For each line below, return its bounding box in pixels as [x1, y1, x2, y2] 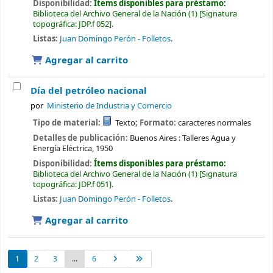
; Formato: [135, 117, 179, 129]
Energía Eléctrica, [32, 142, 94, 154]
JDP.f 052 [78, 18, 109, 30]
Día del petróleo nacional [30, 84, 147, 98]
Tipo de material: [32, 117, 102, 129]
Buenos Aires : [129, 132, 180, 144]
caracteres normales [178, 117, 252, 129]
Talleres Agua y [182, 132, 236, 144]
